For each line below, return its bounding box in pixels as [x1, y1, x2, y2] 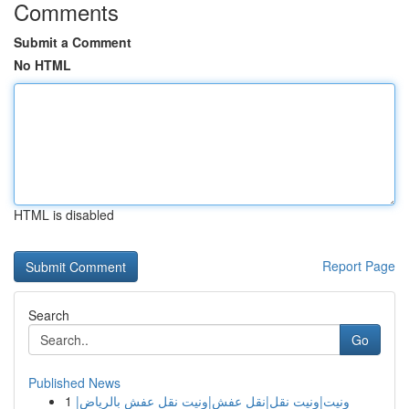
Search [28, 306, 69, 324]
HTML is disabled [14, 205, 114, 224]
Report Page [322, 257, 395, 275]
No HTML [14, 56, 71, 74]
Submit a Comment [14, 33, 131, 51]
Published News [28, 373, 121, 392]
